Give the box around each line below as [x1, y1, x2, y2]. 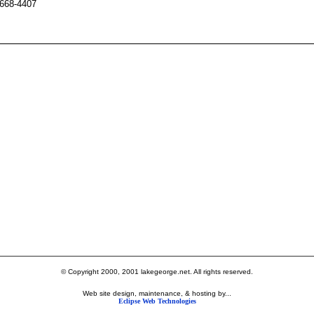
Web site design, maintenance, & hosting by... [83, 289, 231, 297]
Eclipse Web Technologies [118, 297, 196, 305]
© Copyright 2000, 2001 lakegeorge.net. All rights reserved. [61, 268, 253, 275]
